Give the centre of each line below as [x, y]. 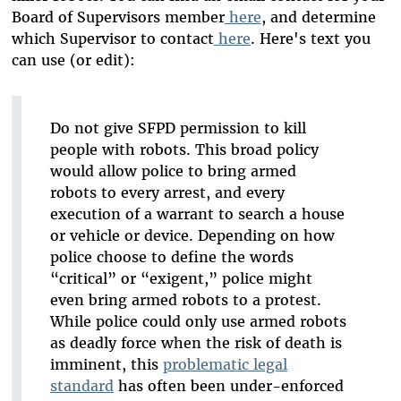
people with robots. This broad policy [184, 150]
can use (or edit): [73, 60]
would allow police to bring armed [173, 171]
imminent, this [106, 365]
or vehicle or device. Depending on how [192, 236]
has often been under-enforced [228, 386]
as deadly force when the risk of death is [196, 343]
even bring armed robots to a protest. [185, 300]
